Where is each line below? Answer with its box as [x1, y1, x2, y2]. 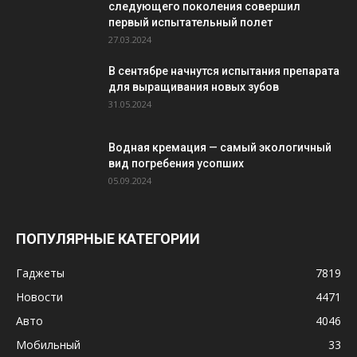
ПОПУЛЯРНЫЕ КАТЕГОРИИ [16, 230, 200, 247]
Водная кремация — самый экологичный [108, 141, 331, 154]
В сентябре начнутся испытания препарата [108, 65, 339, 77]
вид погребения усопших [108, 157, 244, 170]
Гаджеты [16, 265, 65, 280]
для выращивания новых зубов [108, 80, 279, 93]
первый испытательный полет [108, 16, 273, 29]
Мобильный [16, 337, 80, 352]
